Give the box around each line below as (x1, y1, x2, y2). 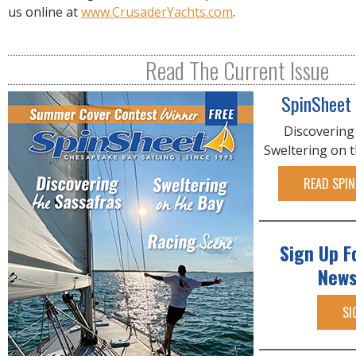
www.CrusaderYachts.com (81, 3, 233, 21)
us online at (8, 3, 81, 21)
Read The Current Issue (145, 53, 329, 87)
